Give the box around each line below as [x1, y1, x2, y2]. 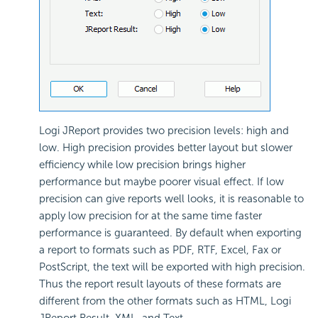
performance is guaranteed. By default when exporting [39, 226, 302, 240]
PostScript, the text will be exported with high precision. [39, 261, 305, 274]
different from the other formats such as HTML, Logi [39, 295, 291, 308]
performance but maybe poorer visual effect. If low [39, 175, 284, 189]
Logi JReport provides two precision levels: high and [39, 124, 289, 138]
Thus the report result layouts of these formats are [39, 278, 281, 291]
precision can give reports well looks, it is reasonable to [39, 192, 304, 206]
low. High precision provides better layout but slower [39, 141, 292, 155]
